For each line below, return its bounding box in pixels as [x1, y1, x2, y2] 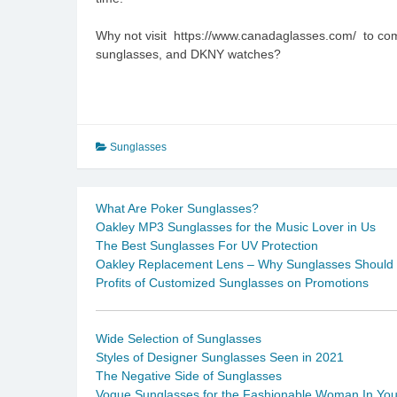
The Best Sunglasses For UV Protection [96, 237, 318, 253]
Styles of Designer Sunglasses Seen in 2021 [96, 349, 344, 364]
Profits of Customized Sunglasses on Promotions [96, 275, 369, 290]
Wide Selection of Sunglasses [96, 331, 261, 346]
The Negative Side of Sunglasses [96, 368, 282, 383]
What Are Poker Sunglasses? [96, 200, 259, 215]
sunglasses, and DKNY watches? [96, 46, 281, 61]
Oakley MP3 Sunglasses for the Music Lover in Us [96, 219, 376, 234]
